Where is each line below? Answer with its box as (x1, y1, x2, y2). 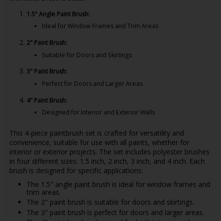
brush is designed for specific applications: (9, 166, 143, 176)
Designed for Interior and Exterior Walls (41, 108, 155, 117)
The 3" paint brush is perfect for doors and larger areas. (26, 207, 204, 217)
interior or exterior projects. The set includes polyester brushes (9, 147, 210, 157)
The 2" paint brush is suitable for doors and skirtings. (26, 197, 194, 207)
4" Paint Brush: (26, 96, 67, 105)
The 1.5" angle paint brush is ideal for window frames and (26, 179, 210, 189)
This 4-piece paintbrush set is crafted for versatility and (9, 128, 184, 138)
